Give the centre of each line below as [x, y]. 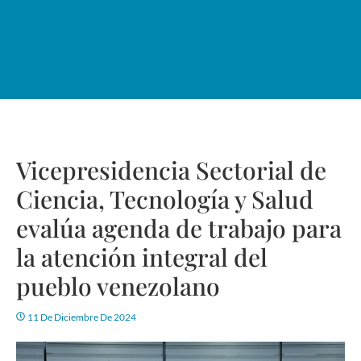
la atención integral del [142, 257]
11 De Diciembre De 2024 [82, 317]
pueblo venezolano [118, 286]
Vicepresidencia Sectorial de [171, 170]
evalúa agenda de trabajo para [179, 228]
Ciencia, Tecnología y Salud [165, 199]
